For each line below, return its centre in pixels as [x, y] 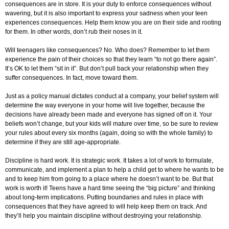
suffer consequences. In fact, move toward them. [72, 78]
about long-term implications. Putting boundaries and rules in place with [104, 198]
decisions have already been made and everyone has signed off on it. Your [109, 115]
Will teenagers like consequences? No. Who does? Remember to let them [107, 50]
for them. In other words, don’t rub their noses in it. [74, 32]
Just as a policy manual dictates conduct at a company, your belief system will [112, 96]
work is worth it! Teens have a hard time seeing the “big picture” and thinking [110, 188]
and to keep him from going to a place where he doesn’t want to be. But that [109, 179]
